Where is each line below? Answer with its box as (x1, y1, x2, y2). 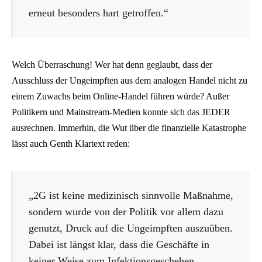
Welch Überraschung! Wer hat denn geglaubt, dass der (12, 60, 212, 70)
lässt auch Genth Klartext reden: (12, 139, 130, 149)
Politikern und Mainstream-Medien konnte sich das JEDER (12, 107, 233, 118)
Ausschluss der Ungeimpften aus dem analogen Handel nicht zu (12, 75, 247, 86)
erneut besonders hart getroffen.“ (29, 7, 168, 19)
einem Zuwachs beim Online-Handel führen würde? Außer (12, 91, 232, 102)
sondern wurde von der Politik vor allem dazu (29, 206, 223, 218)
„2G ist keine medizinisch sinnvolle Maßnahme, (29, 189, 233, 202)
